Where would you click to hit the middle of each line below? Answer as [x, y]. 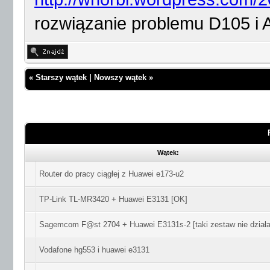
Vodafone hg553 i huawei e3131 [94, 250]
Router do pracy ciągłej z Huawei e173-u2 [111, 174]
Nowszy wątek [120, 77]
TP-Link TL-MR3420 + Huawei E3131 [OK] [113, 199]
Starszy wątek [61, 77]
